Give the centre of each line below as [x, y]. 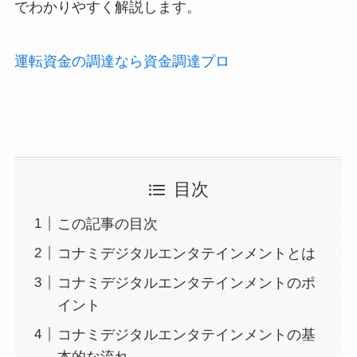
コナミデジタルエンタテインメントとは [186, 253]
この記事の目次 [107, 224]
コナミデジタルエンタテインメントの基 [186, 334]
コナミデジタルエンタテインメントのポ [186, 282]
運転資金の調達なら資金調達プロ [122, 61]
